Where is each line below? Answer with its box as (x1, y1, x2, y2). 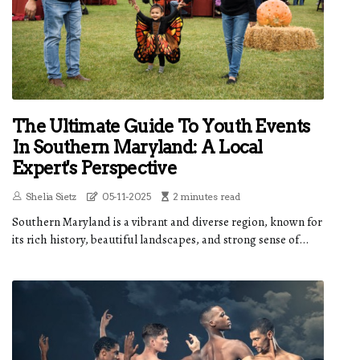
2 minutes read (172, 190, 240, 203)
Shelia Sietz (25, 190, 77, 203)
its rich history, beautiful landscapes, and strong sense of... (12, 231, 309, 248)
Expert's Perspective (12, 157, 178, 179)
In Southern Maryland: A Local (12, 137, 263, 158)
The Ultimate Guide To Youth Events (12, 116, 310, 137)
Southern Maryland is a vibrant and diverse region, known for (12, 214, 322, 231)
